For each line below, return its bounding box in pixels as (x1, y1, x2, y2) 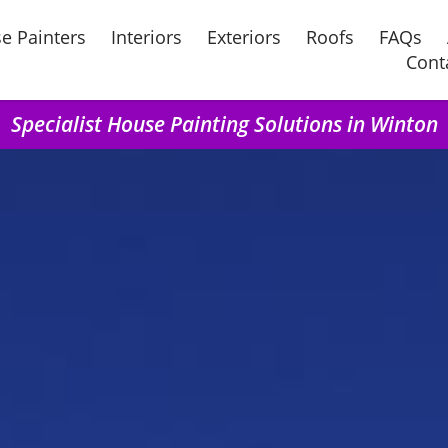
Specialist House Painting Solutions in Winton (10, 110, 438, 138)
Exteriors (206, 25, 281, 49)
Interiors (110, 25, 182, 49)
